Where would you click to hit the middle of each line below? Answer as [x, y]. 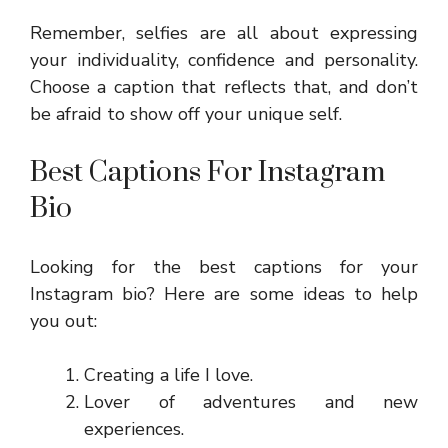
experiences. [134, 429]
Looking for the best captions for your [224, 267]
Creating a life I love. [168, 375]
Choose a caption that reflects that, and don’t [224, 87]
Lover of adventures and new [251, 402]
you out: [63, 321]
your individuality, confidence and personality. [224, 60]
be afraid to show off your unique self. [186, 114]
